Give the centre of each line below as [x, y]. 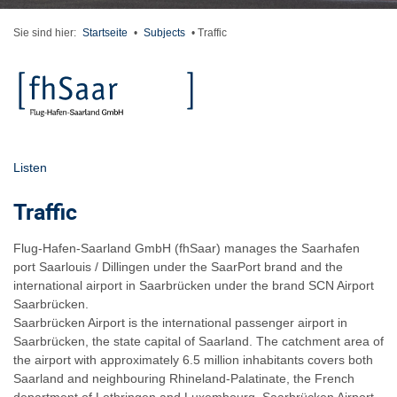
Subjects [164, 33]
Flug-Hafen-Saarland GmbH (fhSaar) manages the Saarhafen [187, 249]
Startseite [105, 33]
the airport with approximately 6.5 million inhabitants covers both [193, 360]
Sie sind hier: [46, 33]
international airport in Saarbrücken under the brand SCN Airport [194, 286]
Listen [30, 168]
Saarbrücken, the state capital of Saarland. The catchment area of [198, 342]
